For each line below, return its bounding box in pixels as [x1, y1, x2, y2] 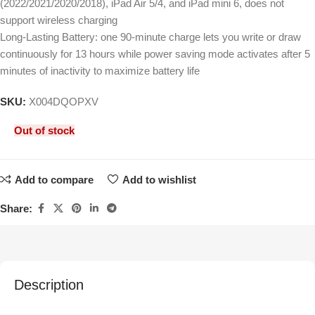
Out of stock [14, 124, 75, 137]
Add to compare [14, 173, 94, 186]
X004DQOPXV [29, 96, 98, 108]
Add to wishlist [122, 173, 196, 186]
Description [14, 277, 84, 293]
